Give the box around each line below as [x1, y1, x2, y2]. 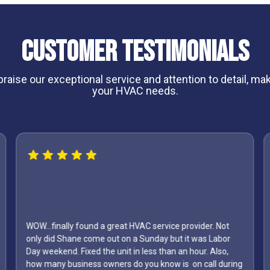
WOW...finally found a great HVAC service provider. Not [26, 221, 230, 231]
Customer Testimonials [21, 35, 249, 69]
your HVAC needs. [92, 84, 178, 98]
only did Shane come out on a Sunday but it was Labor [26, 234, 231, 244]
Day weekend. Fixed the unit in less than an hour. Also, [26, 246, 229, 257]
